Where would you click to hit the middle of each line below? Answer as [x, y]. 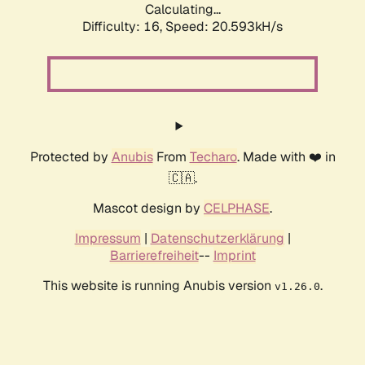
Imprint [234, 256]
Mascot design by [148, 209]
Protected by [70, 157]
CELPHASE [237, 209]
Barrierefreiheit [154, 256]
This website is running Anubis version [158, 286]
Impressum [108, 239]
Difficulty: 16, [124, 27]
